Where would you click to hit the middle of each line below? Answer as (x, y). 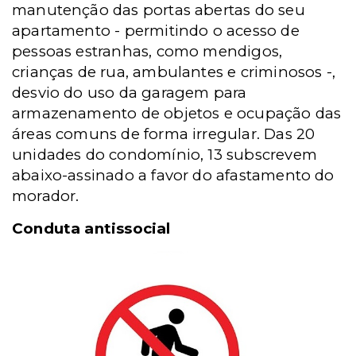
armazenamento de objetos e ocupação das (177, 113)
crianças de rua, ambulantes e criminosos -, (174, 72)
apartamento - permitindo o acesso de (156, 31)
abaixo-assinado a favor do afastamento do (173, 175)
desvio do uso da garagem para (130, 93)
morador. (46, 196)
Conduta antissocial (91, 228)
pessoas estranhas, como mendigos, (147, 51)
